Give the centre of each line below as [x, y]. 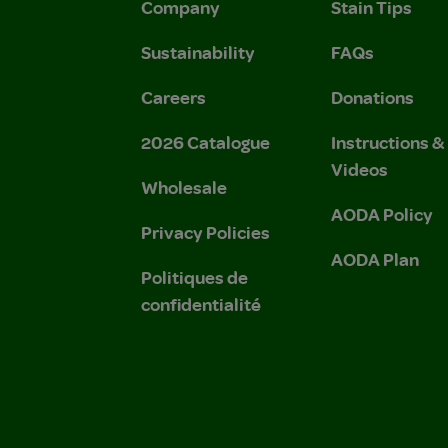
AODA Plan [375, 258]
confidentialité [201, 303]
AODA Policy [382, 213]
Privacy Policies [205, 231]
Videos [359, 168]
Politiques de [194, 276]
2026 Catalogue [205, 141]
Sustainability [198, 51]
